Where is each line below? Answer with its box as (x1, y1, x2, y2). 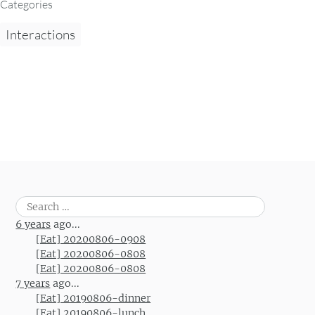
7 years (15, 276, 51, 290)
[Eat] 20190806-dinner (36, 291, 151, 304)
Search (15, 196, 48, 210)
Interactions (6, 25, 75, 43)
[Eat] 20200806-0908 (36, 232, 146, 245)
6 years (15, 217, 51, 231)
